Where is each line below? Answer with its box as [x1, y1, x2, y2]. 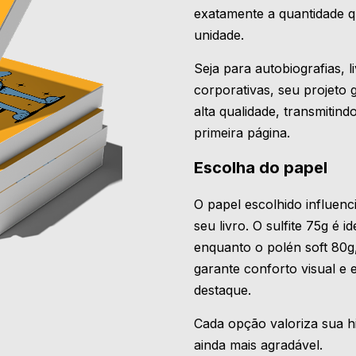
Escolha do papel [194, 157, 327, 177]
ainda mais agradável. [194, 336, 323, 353]
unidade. [194, 26, 244, 43]
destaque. [194, 281, 251, 298]
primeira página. [194, 124, 290, 141]
